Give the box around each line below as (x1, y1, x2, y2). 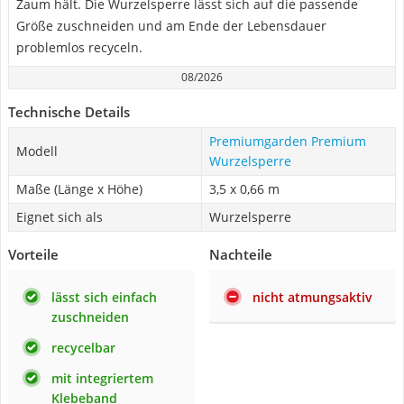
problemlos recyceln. (16, 39, 142, 56)
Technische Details (8, 103, 130, 121)
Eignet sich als (16, 208, 103, 225)
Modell (16, 142, 58, 160)
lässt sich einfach (51, 289, 157, 306)
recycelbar (51, 339, 115, 356)
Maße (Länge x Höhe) (16, 180, 142, 197)
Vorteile (8, 245, 59, 263)
